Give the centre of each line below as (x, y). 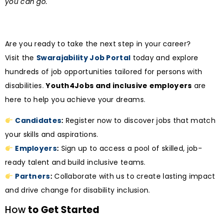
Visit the (21, 58)
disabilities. (26, 86)
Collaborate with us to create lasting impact (134, 176)
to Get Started (63, 210)
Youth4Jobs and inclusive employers (119, 86)
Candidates (38, 121)
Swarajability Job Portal (84, 58)
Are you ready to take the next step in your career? (98, 44)
